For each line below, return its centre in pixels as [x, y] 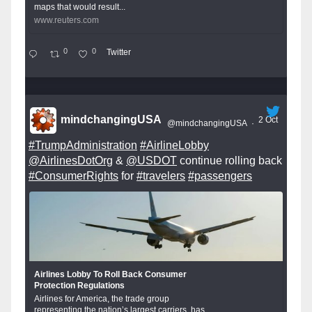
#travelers [161, 176]
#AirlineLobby [174, 146]
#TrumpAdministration [83, 146]
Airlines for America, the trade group [102, 299]
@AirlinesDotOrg [71, 161]
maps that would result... [80, 7]
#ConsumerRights [73, 176]
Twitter [118, 52]
